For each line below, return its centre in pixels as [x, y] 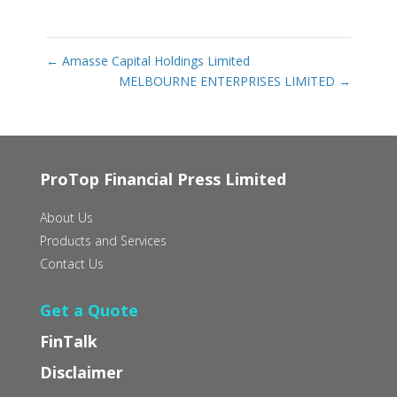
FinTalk [68, 342]
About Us [66, 218]
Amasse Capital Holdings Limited [154, 61]
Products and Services [103, 241]
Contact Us [71, 264]
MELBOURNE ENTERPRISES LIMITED [229, 82]
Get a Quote [89, 311]
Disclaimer [81, 373]
